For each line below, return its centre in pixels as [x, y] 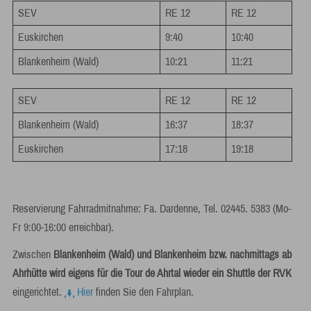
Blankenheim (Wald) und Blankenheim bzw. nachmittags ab [172, 254]
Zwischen [33, 254]
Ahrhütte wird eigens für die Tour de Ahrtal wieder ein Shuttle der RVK [152, 273]
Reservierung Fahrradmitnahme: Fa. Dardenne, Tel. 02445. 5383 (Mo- [151, 209]
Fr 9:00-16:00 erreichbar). [64, 227]
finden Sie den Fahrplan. [143, 292]
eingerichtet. [38, 292]
